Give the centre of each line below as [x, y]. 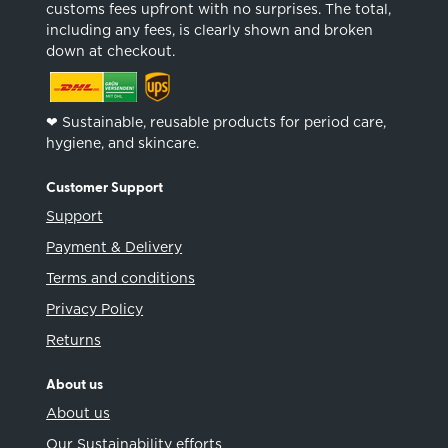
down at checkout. [111, 50]
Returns [74, 339]
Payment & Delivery [114, 246]
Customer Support [105, 187]
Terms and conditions [121, 277]
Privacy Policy [95, 308]
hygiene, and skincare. [123, 142]
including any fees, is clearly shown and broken [210, 29]
